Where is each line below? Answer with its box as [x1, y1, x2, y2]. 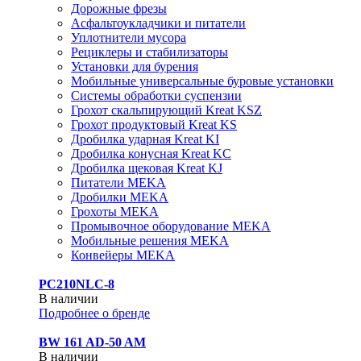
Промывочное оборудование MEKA [71, 219, 271, 233]
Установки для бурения [71, 60, 198, 73]
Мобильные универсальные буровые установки [71, 74, 334, 88]
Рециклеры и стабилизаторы [71, 45, 228, 59]
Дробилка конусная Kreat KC [71, 147, 231, 160]
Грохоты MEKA [71, 205, 159, 218]
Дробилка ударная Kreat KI [71, 132, 219, 146]
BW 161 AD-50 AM [39, 335, 146, 349]
